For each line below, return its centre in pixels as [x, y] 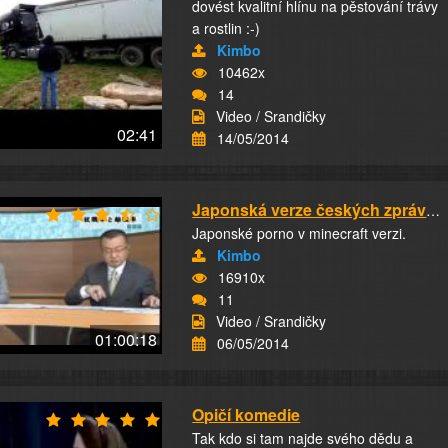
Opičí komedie [246, 414]
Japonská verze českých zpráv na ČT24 [433, 210]
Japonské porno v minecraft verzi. [299, 233]
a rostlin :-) [226, 28]
